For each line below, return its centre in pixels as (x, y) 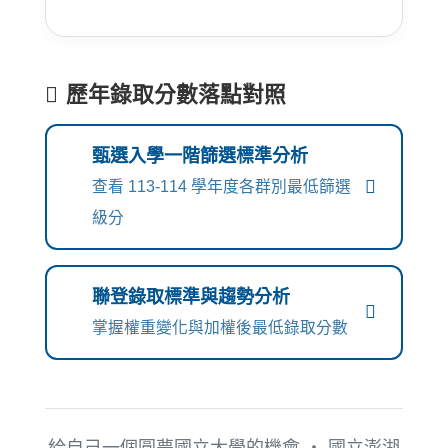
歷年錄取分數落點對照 (176, 94)
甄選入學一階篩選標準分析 (200, 155)
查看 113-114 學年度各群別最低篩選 (221, 186)
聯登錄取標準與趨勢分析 (191, 296)
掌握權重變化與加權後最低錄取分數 (220, 327)
